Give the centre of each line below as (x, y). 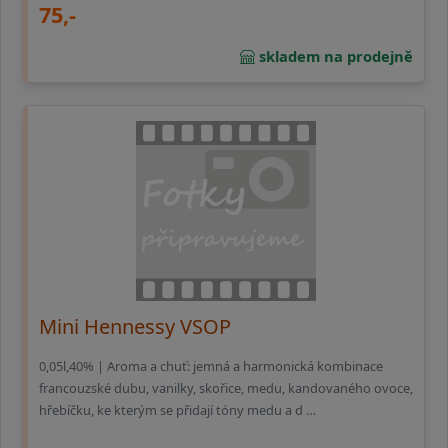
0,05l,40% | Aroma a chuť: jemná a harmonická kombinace (211, 365)
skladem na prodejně (334, 56)
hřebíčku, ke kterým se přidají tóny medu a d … (177, 409)
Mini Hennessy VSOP (135, 327)
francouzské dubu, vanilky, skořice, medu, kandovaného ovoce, (226, 387)
